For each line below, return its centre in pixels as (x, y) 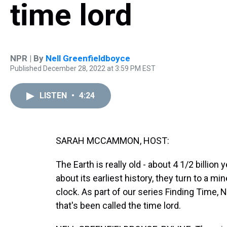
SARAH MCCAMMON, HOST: (112, 141)
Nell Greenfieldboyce (88, 58)
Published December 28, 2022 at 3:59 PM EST (83, 68)
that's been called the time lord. (118, 205)
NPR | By (28, 58)
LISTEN (54, 96)
